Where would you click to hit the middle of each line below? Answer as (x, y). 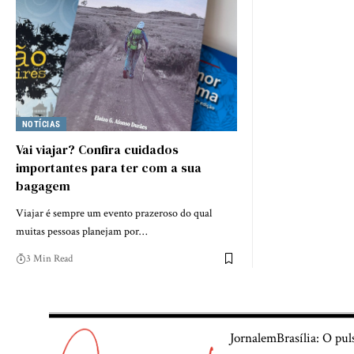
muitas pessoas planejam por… (81, 231)
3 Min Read (49, 258)
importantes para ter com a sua (109, 167)
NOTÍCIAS (41, 124)
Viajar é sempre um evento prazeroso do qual (114, 213)
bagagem (43, 185)
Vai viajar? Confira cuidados (97, 149)
